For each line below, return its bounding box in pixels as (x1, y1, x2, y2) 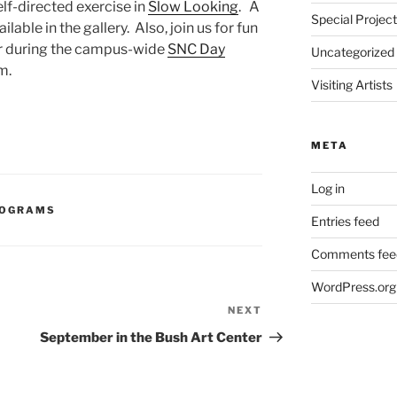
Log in (310, 181, 345, 197)
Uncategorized (310, 44, 394, 60)
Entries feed (310, 214, 379, 230)
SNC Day (167, 41, 225, 58)
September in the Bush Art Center (40, 330, 263, 346)
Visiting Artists (310, 77, 393, 93)
